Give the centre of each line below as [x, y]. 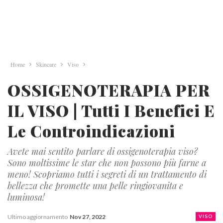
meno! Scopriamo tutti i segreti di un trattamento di [107, 174]
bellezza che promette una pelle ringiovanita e [95, 186]
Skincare [46, 64]
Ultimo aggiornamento [38, 217]
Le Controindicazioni [91, 131]
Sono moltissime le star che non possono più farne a [107, 163]
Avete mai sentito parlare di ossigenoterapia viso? [103, 151]
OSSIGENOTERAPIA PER [109, 90]
